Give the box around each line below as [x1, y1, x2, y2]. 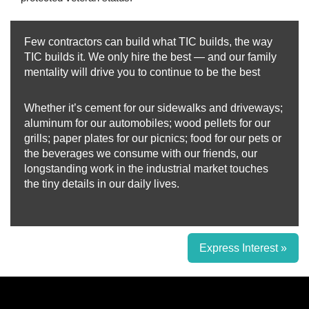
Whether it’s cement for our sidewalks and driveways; [24, 102, 283, 114]
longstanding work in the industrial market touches [24, 163, 268, 175]
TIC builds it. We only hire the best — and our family [24, 51, 277, 63]
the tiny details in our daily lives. [24, 178, 179, 190]
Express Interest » [199, 242, 287, 254]
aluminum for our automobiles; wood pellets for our [24, 117, 270, 129]
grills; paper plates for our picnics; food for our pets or [24, 132, 281, 144]
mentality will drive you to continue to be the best [24, 66, 260, 78]
